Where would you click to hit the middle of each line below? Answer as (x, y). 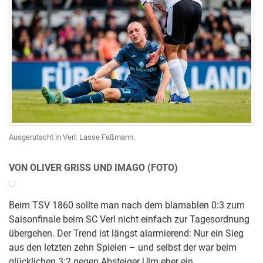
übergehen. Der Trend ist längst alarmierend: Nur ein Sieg (126, 234)
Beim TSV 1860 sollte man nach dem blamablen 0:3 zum (127, 206)
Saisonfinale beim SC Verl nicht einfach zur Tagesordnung (129, 220)
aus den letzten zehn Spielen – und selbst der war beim (123, 248)
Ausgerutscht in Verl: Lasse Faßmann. (72, 137)
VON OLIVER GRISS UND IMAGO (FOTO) (93, 168)
